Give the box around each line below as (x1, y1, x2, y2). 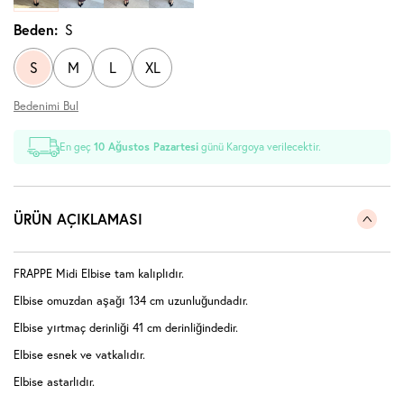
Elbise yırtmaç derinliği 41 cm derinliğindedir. (14, 320, 238, 335)
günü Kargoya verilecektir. (198, 140, 322, 154)
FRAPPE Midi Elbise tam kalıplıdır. (14, 266, 184, 281)
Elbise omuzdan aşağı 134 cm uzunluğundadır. (14, 293, 248, 308)
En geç (60, 140, 95, 154)
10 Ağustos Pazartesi (94, 140, 199, 154)
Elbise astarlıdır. (14, 374, 95, 390)
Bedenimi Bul (14, 98, 78, 114)
